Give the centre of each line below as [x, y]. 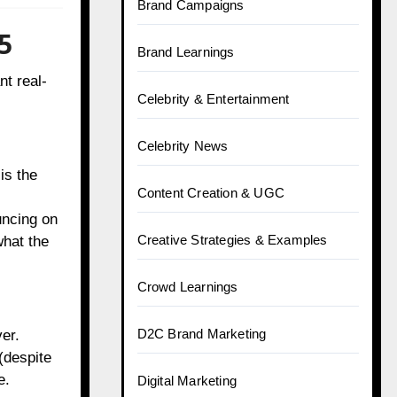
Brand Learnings [186, 52]
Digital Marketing [187, 381]
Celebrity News [183, 146]
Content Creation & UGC [210, 193]
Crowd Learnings [187, 287]
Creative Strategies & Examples [232, 240]
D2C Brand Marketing [202, 334]
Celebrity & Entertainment [213, 99]
